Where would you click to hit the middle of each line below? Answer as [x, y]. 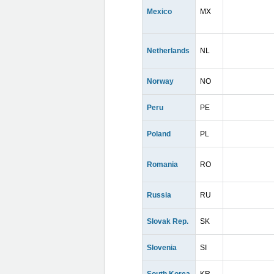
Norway [160, 81]
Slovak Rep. [168, 221]
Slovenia [162, 248]
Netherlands [168, 51]
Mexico [159, 12]
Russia [159, 195]
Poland [159, 134]
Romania [162, 165]
